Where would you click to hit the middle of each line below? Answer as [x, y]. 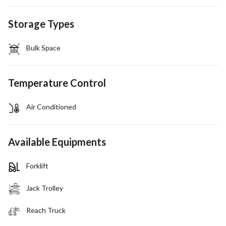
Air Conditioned [51, 106]
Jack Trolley [45, 188]
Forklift [37, 165]
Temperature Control [57, 82]
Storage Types [41, 23]
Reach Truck [46, 210]
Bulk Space [43, 47]
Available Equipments [57, 142]
